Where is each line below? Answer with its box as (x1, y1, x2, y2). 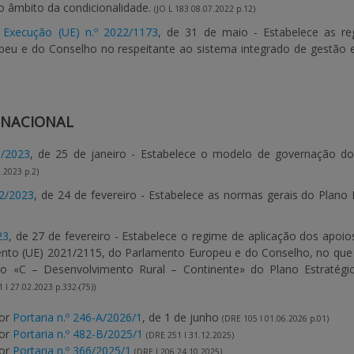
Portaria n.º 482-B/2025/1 (13, 326, 143, 341)
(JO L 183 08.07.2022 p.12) (154, 3, 255, 14)
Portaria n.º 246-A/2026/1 (13, 310, 142, 325)
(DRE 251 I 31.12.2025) (146, 330, 234, 341)
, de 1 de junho (142, 310, 222, 325)
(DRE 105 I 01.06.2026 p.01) (222, 313, 329, 324)
